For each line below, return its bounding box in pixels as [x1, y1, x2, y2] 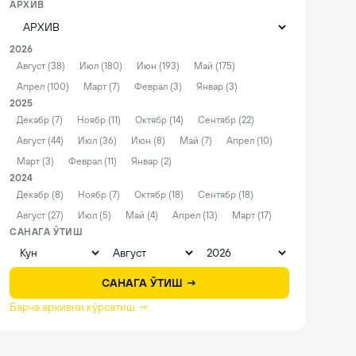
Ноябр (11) [77, 114, 121, 126]
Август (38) [17, 60, 65, 72]
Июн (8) [131, 135, 165, 146]
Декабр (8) [17, 189, 64, 200]
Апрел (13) [172, 210, 218, 221]
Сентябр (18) [198, 189, 253, 200]
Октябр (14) [135, 114, 184, 126]
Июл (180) [79, 60, 122, 72]
